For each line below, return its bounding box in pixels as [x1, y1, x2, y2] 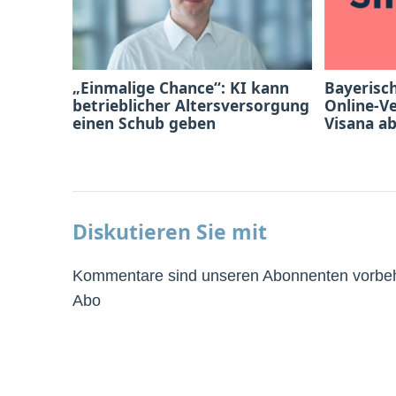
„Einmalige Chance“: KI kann [72, 76, 289, 98]
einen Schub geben [72, 111, 216, 133]
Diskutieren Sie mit [72, 217, 267, 246]
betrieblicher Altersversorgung [72, 94, 309, 116]
